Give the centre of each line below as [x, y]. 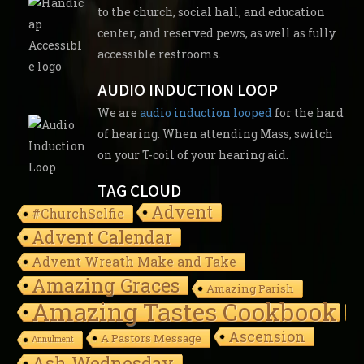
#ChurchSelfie [78, 214]
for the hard [308, 113]
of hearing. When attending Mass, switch [215, 134]
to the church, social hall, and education [211, 12]
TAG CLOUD [139, 191]
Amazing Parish [250, 289]
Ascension [267, 337]
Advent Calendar [102, 238]
